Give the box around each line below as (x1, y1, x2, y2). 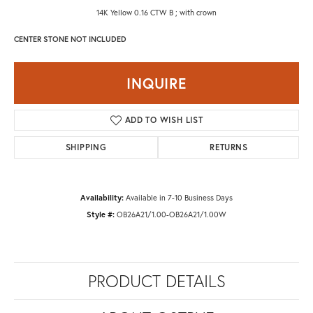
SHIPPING (66, 141, 107, 152)
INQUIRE (126, 73, 187, 93)
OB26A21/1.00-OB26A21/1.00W (117, 208, 226, 219)
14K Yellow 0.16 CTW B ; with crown (96, 6, 217, 17)
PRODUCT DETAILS (87, 269, 226, 292)
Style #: (87, 208, 115, 219)
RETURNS (210, 141, 248, 152)
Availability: (80, 191, 124, 203)
